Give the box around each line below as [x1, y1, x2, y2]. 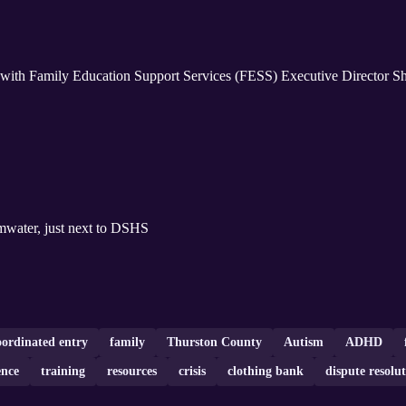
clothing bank [227, 364, 304, 379]
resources [107, 364, 157, 379]
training [41, 364, 85, 379]
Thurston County [167, 335, 262, 350]
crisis [179, 364, 206, 379]
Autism [284, 335, 324, 350]
